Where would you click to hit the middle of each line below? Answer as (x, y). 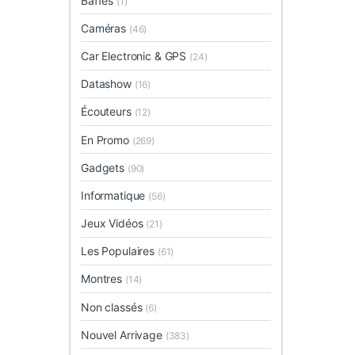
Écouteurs (108, 112)
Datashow (108, 84)
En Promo (107, 139)
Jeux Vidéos (114, 223)
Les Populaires (119, 251)
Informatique (115, 195)
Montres (103, 279)
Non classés (113, 307)
